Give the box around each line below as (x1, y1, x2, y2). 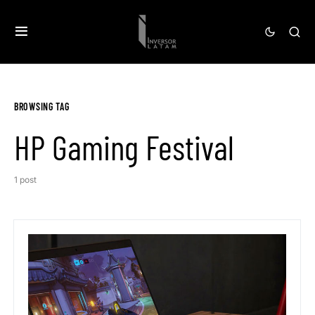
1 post (14, 174, 37, 185)
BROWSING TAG (14, 101, 70, 112)
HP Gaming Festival (14, 127, 234, 167)
